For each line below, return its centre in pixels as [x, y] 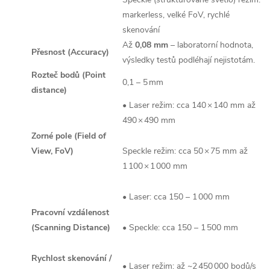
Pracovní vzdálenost [70, 212]
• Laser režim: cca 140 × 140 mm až [189, 105]
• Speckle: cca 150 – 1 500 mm [180, 228]
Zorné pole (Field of [69, 136]
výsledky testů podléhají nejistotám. [189, 60]
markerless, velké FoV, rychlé [176, 15]
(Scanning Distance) [71, 228]
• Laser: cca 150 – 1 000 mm [177, 197]
